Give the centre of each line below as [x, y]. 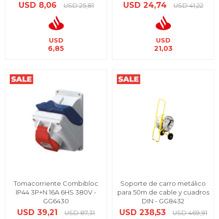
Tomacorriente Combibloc [56, 183]
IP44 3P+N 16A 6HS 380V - [56, 192]
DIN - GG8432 [163, 201]
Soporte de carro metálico [163, 183]
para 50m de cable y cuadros [163, 192]
